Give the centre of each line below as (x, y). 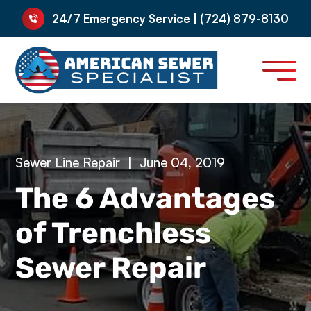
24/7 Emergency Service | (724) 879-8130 (170, 19)
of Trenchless (114, 233)
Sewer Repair (111, 267)
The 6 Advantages (145, 198)
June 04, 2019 (183, 162)
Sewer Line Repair (68, 162)
